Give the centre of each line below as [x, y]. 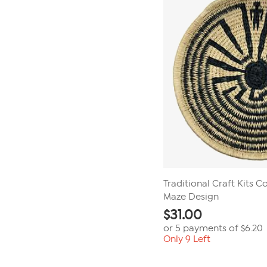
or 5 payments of [202, 228]
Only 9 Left [187, 239]
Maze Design [191, 197]
